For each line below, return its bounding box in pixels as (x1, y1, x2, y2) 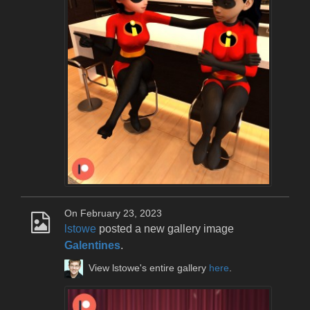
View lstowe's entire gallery (89, 263, 210, 274)
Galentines (64, 239, 120, 252)
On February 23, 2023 (64, 208, 162, 219)
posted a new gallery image (96, 223, 234, 235)
